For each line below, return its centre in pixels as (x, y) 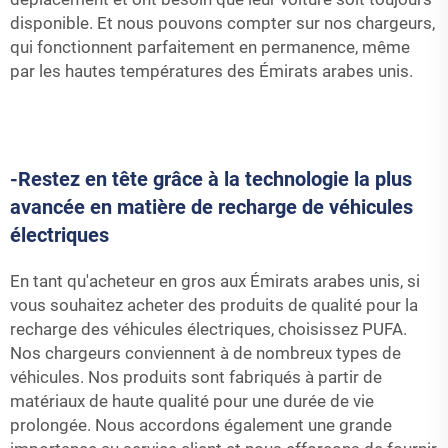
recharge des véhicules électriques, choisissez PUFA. (208, 329)
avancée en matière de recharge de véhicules (211, 207)
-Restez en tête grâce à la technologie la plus (211, 179)
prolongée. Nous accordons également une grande (201, 425)
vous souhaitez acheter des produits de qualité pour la (214, 305)
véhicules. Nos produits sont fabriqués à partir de (196, 377)
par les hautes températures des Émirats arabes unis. (211, 71)
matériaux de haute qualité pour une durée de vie (192, 401)
